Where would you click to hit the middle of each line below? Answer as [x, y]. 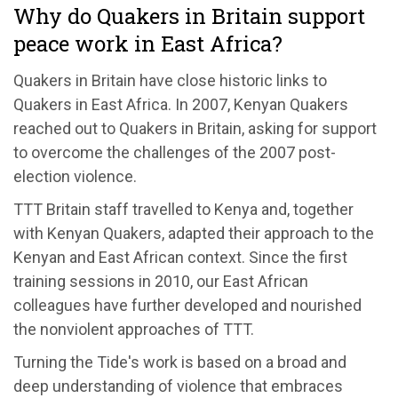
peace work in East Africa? [148, 43]
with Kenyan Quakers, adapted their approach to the [194, 233]
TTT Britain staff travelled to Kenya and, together [183, 209]
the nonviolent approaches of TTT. [134, 329]
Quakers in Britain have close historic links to [170, 80]
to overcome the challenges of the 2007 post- [175, 152]
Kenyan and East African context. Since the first [180, 257]
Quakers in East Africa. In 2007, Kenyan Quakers [181, 104]
